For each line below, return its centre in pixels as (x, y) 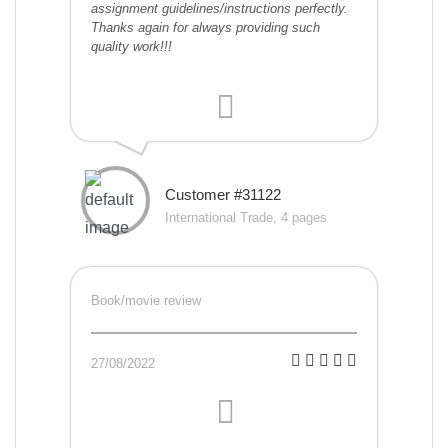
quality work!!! (131, 47)
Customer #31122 (223, 195)
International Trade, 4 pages (246, 218)
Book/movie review (146, 301)
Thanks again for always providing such (205, 28)
